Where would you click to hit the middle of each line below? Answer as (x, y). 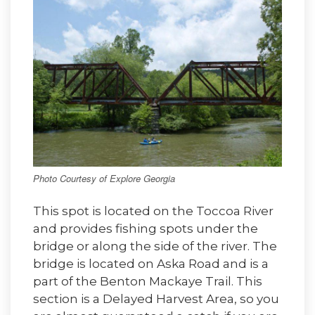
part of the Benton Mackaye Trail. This (148, 282)
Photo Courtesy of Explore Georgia (104, 178)
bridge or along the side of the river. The (155, 246)
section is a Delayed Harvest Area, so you (156, 299)
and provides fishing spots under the (146, 229)
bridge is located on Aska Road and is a (151, 264)
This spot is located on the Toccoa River (153, 211)
